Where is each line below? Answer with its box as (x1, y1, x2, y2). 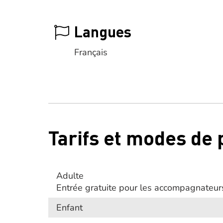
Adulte (56, 170, 84, 182)
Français (74, 46, 108, 58)
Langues (74, 22, 131, 41)
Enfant (56, 202, 83, 214)
